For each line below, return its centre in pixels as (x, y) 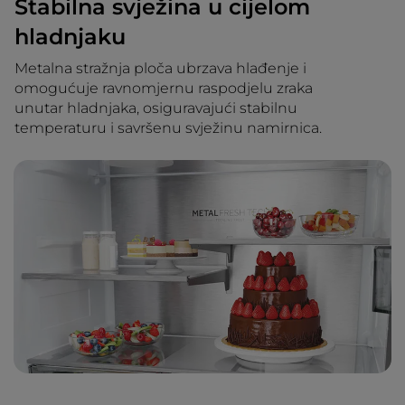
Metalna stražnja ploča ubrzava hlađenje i (160, 69)
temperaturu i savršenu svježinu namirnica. (168, 128)
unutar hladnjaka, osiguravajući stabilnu (156, 108)
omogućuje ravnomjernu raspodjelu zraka (164, 89)
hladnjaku (70, 37)
